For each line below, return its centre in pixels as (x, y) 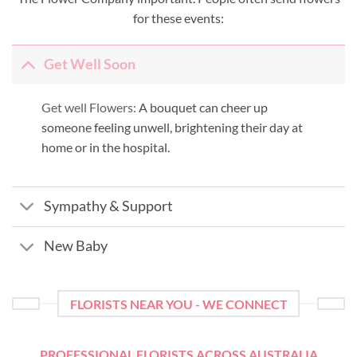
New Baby (76, 246)
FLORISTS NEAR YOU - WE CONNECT (178, 304)
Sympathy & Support (109, 206)
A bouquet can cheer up (202, 107)
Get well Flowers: (88, 107)
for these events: (178, 18)
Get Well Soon (90, 65)
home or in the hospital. (105, 147)
